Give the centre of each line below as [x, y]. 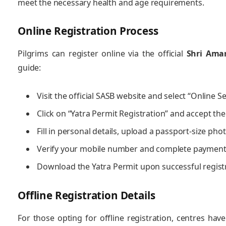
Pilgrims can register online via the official [102, 53]
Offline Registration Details [87, 195]
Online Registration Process [88, 31]
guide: [30, 67]
